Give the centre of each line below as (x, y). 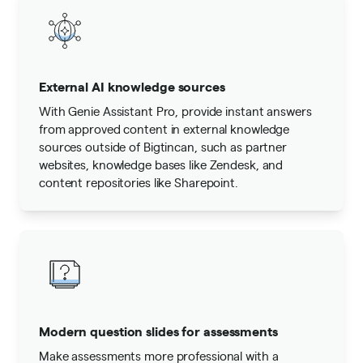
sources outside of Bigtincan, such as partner (163, 146)
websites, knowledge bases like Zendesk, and (161, 164)
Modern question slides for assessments (158, 331)
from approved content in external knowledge (164, 128)
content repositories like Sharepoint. (139, 182)
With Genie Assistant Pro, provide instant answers (175, 111)
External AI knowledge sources (132, 86)
